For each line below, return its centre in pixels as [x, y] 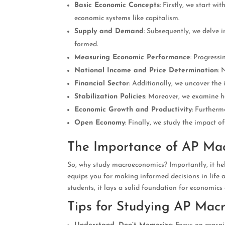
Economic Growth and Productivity [133, 109]
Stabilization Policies [110, 96]
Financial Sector [102, 83]
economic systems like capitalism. [127, 18]
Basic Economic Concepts [117, 5]
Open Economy [100, 123]
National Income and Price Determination [146, 70]
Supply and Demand [109, 31]
